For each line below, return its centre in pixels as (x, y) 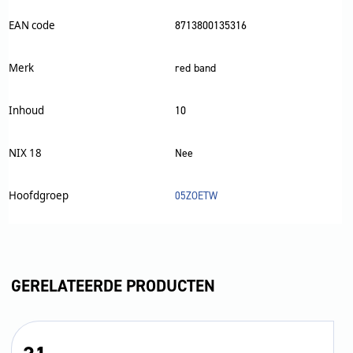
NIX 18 (25, 152)
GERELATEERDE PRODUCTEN (113, 286)
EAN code (32, 25)
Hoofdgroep (38, 195)
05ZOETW (196, 195)
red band (195, 68)
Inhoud (26, 110)
